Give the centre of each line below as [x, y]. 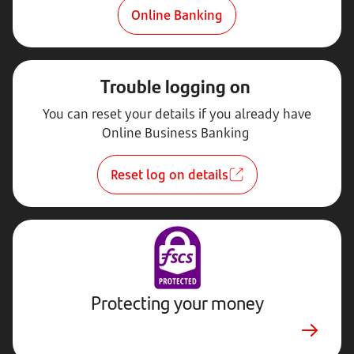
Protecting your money [177, 302]
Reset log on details [169, 175]
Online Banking [177, 15]
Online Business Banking [177, 133]
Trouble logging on [175, 85]
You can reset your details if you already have [177, 114]
